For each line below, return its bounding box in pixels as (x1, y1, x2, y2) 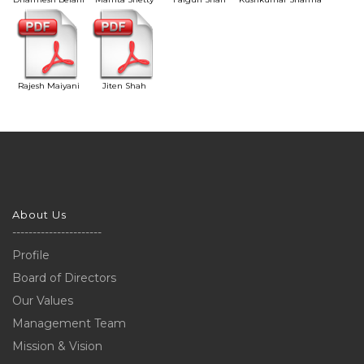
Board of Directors (12, 271, 116, 286)
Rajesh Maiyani (17, 80, 80, 92)
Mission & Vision (12, 339, 102, 354)
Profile (12, 248, 50, 263)
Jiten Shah (102, 80, 146, 92)
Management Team (12, 316, 126, 331)
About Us (12, 208, 67, 222)
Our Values (12, 293, 73, 309)
